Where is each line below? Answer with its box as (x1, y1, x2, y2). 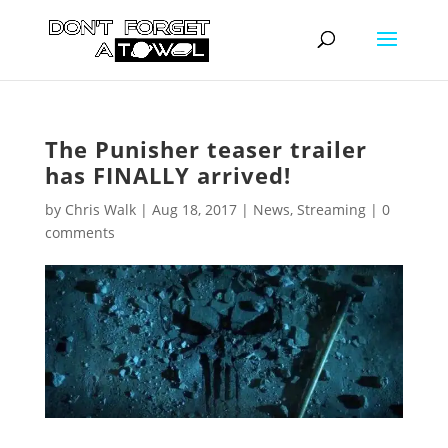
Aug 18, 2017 (151, 200, 237, 219)
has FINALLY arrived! (44, 160, 291, 190)
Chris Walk (64, 200, 136, 219)
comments (44, 223, 115, 242)
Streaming (296, 200, 366, 219)
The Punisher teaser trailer (44, 134, 367, 164)
